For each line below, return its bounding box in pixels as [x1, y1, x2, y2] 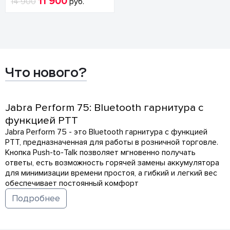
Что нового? [5, 64, 87, 81]
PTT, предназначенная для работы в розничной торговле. [5, 137, 218, 147]
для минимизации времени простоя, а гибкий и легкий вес [5, 168, 217, 178]
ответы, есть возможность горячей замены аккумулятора [5, 158, 219, 168]
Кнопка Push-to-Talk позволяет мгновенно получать [5, 147, 196, 158]
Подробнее [12, 193, 60, 204]
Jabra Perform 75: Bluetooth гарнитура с [5, 101, 203, 114]
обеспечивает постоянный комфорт [5, 178, 139, 188]
